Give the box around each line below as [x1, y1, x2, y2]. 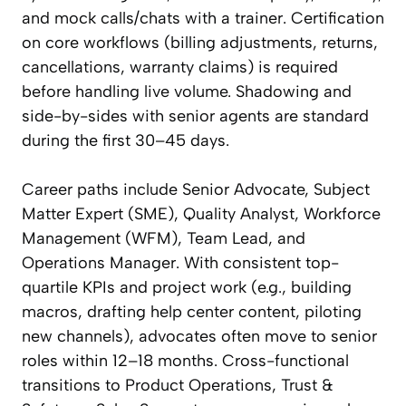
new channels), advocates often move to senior [22, 326, 377, 347]
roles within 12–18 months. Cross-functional [22, 351, 349, 372]
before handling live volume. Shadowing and [22, 82, 352, 102]
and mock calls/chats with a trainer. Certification [22, 8, 384, 29]
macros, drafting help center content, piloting [22, 302, 362, 323]
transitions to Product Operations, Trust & [22, 375, 333, 396]
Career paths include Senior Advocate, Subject [22, 179, 370, 200]
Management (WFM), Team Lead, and [22, 228, 305, 249]
